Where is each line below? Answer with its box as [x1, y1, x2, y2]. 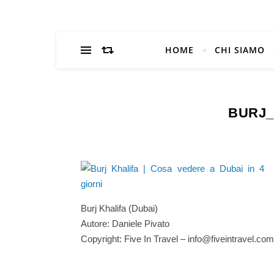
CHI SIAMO [214, 44, 265, 56]
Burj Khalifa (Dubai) [81, 203, 158, 213]
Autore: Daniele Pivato [81, 218, 169, 229]
